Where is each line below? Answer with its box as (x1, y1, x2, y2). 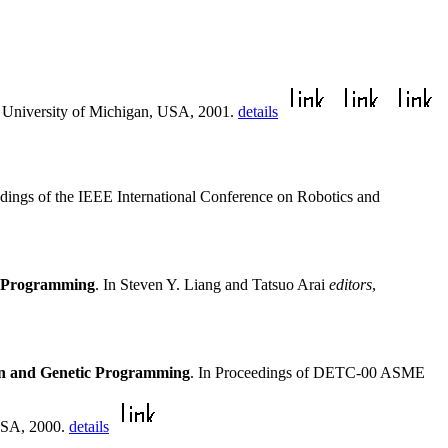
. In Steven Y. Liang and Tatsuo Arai (95, 275, 329, 293)
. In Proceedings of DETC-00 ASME (190, 363, 425, 381)
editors (329, 275, 372, 293)
